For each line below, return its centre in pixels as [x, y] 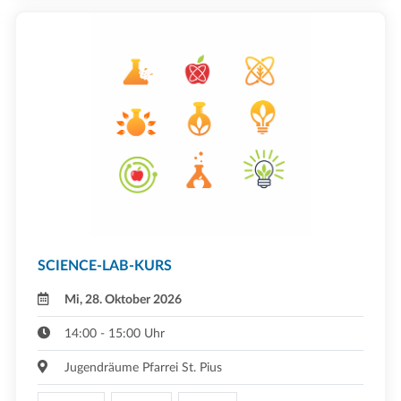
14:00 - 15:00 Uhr [115, 333]
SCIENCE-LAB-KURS [105, 265]
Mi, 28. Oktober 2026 [124, 299]
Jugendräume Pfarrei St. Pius [144, 367]
